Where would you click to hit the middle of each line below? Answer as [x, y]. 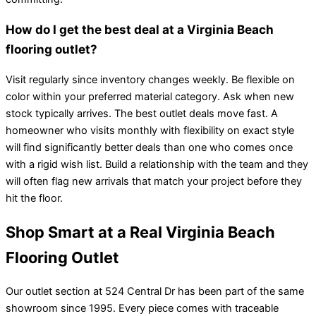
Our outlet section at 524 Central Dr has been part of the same [155, 292]
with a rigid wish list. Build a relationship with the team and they [157, 164]
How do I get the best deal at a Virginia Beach [140, 29]
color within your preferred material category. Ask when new [150, 96]
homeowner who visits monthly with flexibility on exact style [150, 130]
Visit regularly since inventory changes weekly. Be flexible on [150, 79]
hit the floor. [34, 198]
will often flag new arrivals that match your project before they [154, 181]
